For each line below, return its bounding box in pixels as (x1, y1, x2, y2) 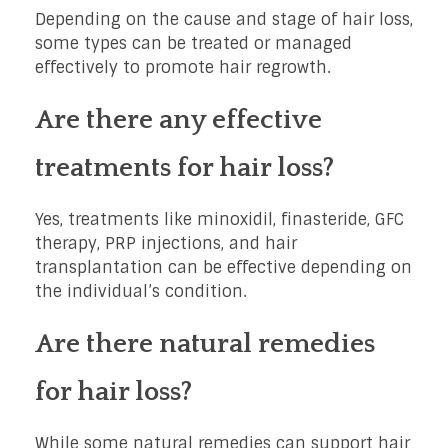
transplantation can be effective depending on (35, 257, 412, 279)
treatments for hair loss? (35, 153, 334, 184)
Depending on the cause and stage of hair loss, (35, 9, 413, 31)
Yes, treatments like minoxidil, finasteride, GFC (35, 209, 404, 231)
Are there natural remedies (35, 329, 375, 360)
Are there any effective (35, 105, 322, 136)
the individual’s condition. (35, 281, 247, 303)
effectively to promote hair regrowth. (35, 57, 331, 79)
